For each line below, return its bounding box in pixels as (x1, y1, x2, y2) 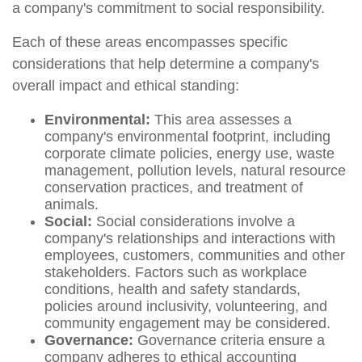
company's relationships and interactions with (44, 230, 335, 246)
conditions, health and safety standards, (44, 281, 301, 297)
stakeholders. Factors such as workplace (44, 264, 307, 280)
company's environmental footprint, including (44, 128, 330, 145)
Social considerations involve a (92, 213, 295, 229)
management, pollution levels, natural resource (44, 162, 346, 179)
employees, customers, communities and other (44, 247, 345, 263)
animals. (44, 196, 99, 213)
